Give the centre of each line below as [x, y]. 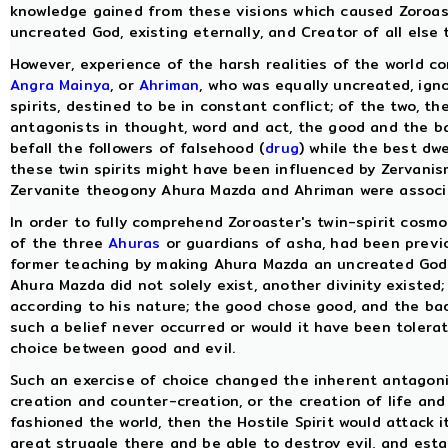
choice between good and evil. [123, 348]
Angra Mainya [60, 85]
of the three [59, 243]
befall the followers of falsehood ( [138, 148]
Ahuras [134, 243]
